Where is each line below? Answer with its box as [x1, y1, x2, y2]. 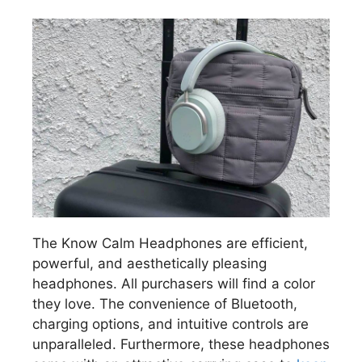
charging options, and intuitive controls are [32, 315, 309, 332]
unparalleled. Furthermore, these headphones [32, 335, 330, 352]
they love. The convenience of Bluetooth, [32, 295, 297, 312]
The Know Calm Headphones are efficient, [32, 234, 308, 251]
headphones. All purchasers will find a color [32, 275, 315, 292]
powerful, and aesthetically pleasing [32, 255, 267, 271]
